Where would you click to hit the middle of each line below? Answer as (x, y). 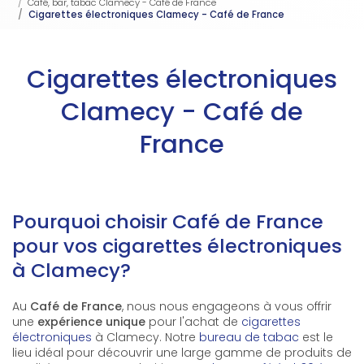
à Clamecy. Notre (145, 337)
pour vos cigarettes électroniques (177, 246)
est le (316, 337)
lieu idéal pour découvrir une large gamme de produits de (182, 353)
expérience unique (91, 322)
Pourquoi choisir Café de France (168, 221)
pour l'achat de (193, 322)
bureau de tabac (249, 337)
